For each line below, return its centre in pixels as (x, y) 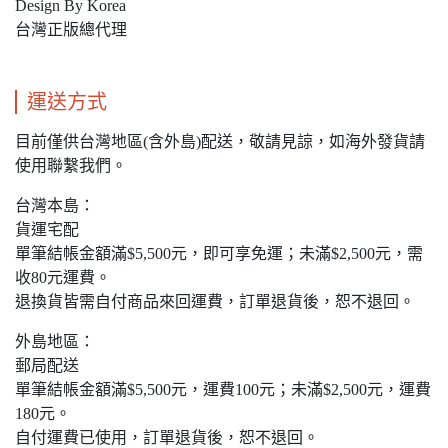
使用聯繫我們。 (71, 166)
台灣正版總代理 (71, 30)
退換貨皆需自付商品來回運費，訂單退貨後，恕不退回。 (215, 302)
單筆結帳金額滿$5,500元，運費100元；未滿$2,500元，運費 (223, 390)
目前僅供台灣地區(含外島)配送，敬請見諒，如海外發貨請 (220, 142)
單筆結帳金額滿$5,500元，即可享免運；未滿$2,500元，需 (219, 254)
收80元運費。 (63, 278)
